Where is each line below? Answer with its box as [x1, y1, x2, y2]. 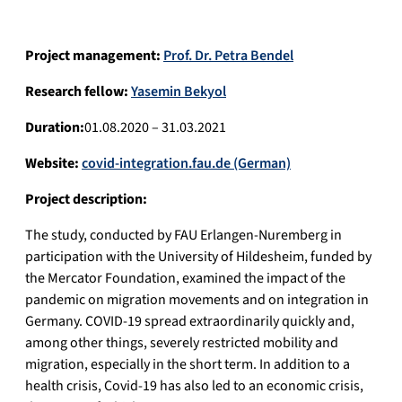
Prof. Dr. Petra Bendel [163, 46, 293, 66]
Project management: [25, 46, 163, 66]
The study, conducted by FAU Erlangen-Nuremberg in [25, 225, 342, 246]
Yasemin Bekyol [131, 82, 226, 102]
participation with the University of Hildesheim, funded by [25, 247, 371, 267]
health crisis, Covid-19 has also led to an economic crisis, [25, 376, 363, 397]
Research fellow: [25, 82, 131, 102]
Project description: [25, 189, 147, 210]
